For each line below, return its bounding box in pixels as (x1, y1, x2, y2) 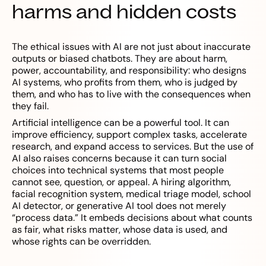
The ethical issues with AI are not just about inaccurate (12, 40, 251, 53)
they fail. (12, 100, 49, 113)
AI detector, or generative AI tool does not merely (12, 199, 226, 213)
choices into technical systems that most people (12, 164, 224, 177)
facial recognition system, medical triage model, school (12, 188, 251, 201)
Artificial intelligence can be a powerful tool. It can (12, 116, 229, 129)
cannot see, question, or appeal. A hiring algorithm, (12, 176, 231, 189)
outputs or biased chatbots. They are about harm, (12, 52, 227, 65)
